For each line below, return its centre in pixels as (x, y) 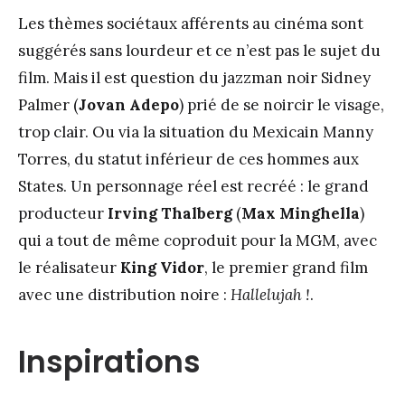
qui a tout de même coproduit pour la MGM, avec (198, 240)
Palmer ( (48, 104)
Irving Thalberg (172, 213)
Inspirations (109, 362)
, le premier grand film (286, 267)
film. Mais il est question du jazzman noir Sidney (194, 77)
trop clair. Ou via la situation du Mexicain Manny (196, 132)
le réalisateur (69, 267)
